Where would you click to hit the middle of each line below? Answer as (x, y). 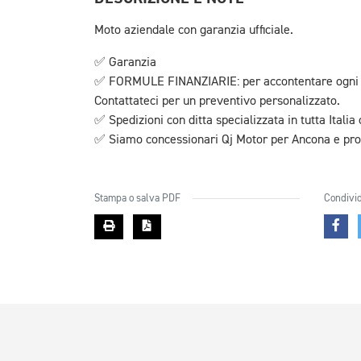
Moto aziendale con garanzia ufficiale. (194, 31)
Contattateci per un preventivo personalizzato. (217, 102)
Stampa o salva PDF (137, 199)
